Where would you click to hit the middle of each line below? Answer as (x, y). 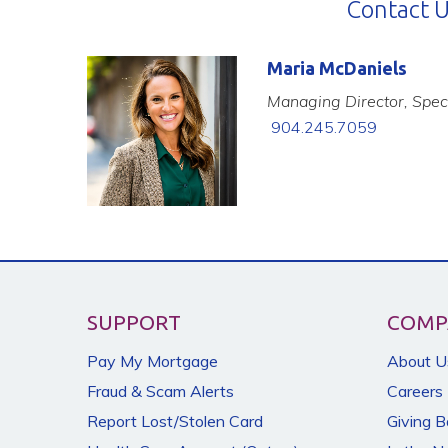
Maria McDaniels (337, 68)
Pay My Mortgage (152, 361)
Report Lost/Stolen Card (175, 421)
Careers (415, 391)
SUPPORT (134, 322)
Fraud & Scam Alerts (160, 391)
